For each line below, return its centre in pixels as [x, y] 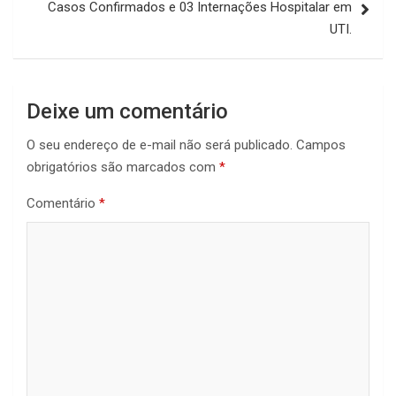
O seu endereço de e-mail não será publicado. [160, 145]
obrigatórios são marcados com [123, 168]
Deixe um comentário [127, 112]
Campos [321, 145]
